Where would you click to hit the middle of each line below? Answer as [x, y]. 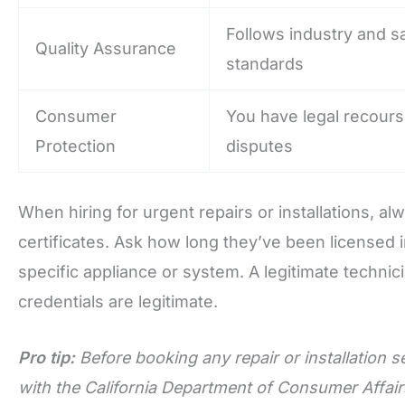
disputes [259, 146]
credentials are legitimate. [118, 301]
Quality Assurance [106, 48]
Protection [75, 146]
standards [265, 63]
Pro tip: [47, 357]
